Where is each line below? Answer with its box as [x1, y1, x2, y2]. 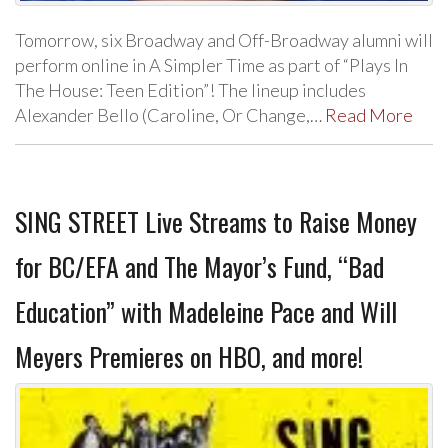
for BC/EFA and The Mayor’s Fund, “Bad [15, 247, 384, 287]
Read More [325, 104, 413, 127]
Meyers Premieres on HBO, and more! [15, 337, 363, 377]
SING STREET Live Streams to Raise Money [15, 202, 417, 242]
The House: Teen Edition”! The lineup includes [15, 79, 366, 102]
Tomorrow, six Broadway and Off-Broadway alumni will [15, 29, 433, 52]
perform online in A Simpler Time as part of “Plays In [15, 54, 408, 77]
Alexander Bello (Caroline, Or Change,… [15, 104, 325, 127]
